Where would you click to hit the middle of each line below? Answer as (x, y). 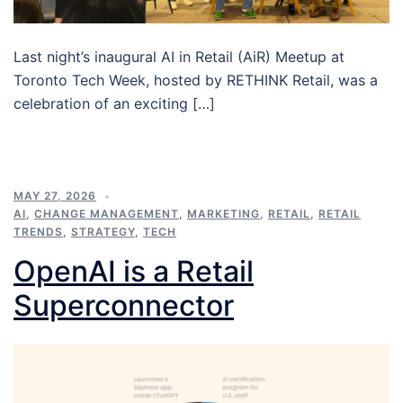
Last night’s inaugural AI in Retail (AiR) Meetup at (179, 57)
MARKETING (224, 214)
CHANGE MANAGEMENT (107, 214)
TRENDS (38, 232)
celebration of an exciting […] (114, 104)
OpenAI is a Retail (134, 272)
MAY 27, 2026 (55, 196)
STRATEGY (103, 232)
